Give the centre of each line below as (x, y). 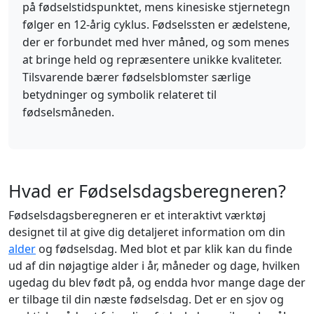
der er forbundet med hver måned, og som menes (156, 42)
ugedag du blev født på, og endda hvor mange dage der (157, 282)
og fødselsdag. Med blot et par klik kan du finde (164, 249)
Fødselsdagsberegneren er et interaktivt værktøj (137, 215)
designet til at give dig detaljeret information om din (147, 232)
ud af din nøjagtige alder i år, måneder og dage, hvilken (154, 266)
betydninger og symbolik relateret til (120, 95)
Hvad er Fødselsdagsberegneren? (147, 191)
